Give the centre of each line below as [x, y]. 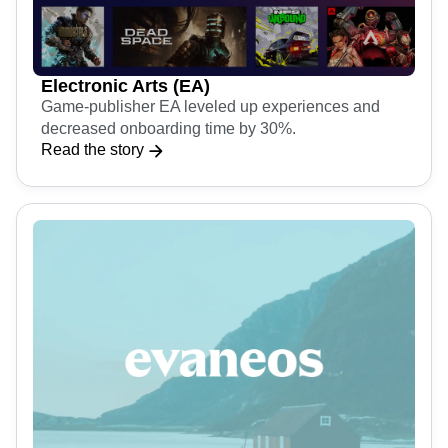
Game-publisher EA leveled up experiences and [210, 107]
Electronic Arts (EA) [125, 86]
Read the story [92, 150]
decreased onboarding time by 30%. [168, 129]
